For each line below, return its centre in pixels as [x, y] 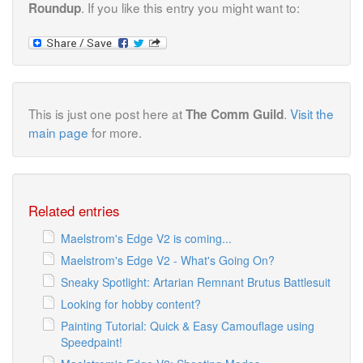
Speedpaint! [92, 342]
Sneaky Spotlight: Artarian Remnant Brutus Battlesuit [196, 282]
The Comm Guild [235, 114]
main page [58, 132]
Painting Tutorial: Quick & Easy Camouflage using [188, 325]
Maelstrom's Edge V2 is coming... [146, 238]
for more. [115, 132]
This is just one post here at [107, 113]
